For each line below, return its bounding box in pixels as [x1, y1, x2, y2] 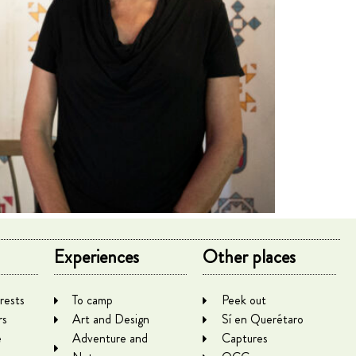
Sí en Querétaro [221, 310, 304, 328]
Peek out [221, 291, 266, 309]
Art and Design [72, 310, 150, 328]
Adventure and [72, 329, 149, 347]
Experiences [53, 244, 139, 270]
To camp [72, 291, 114, 309]
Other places [203, 244, 296, 270]
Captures [221, 329, 268, 347]
